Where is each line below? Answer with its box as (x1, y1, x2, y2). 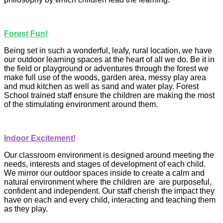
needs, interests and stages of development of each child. (4, 160, 206, 169)
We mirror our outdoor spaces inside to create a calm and (4, 169, 205, 178)
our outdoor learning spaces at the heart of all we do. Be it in (4, 55, 215, 64)
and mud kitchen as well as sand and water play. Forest (4, 82, 199, 91)
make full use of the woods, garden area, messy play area (4, 73, 206, 82)
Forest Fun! (4, 29, 48, 38)
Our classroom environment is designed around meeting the (4, 151, 214, 160)
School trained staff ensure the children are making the (4, 91, 198, 100)
